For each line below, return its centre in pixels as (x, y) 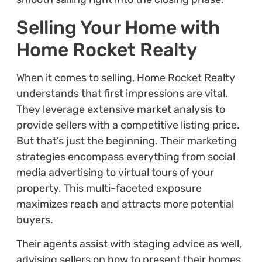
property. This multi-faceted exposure (109, 188)
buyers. (35, 220)
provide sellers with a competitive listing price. (128, 125)
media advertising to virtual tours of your (115, 172)
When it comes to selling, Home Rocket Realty (125, 77)
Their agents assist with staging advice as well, (129, 244)
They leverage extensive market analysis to (120, 109)
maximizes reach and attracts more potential (125, 204)
